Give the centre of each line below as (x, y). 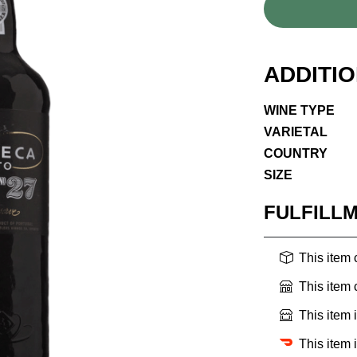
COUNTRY (296, 154)
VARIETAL (296, 132)
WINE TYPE (299, 111)
